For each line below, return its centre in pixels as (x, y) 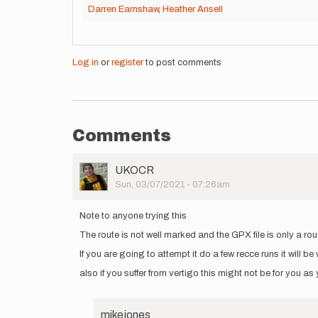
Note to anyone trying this (133, 216)
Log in (86, 62)
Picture (96, 181)
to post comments (182, 62)
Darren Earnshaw (123, 9)
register (127, 62)
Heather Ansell (193, 9)
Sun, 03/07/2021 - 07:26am (172, 185)
